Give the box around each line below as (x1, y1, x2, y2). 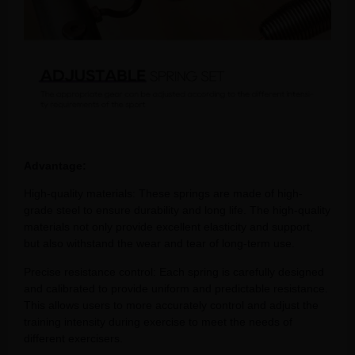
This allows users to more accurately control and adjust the (24, 298, 319, 311)
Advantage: (24, 159, 86, 173)
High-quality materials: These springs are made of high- (24, 187, 303, 200)
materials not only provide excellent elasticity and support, (24, 220, 313, 234)
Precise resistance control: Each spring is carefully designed (24, 265, 324, 278)
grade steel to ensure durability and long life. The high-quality (24, 204, 330, 217)
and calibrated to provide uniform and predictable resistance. (24, 281, 328, 295)
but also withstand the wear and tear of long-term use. (24, 237, 295, 250)
